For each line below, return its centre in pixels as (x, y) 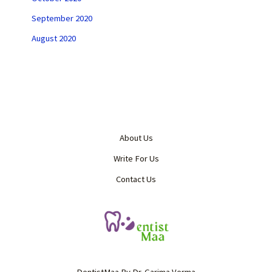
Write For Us (136, 158)
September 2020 (62, 18)
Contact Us (136, 179)
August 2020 (53, 38)
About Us (136, 138)
